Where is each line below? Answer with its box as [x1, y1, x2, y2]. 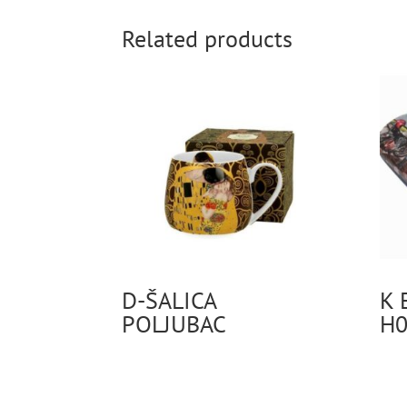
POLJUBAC [122, 309, 227, 340]
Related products [122, 23, 293, 54]
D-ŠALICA [122, 285, 217, 316]
